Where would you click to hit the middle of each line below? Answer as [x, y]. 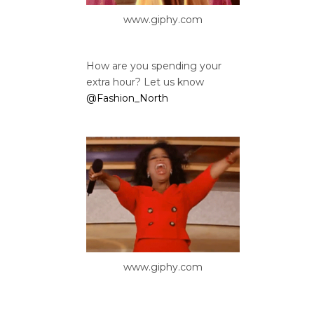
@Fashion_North [127, 98]
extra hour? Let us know [145, 82]
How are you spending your [154, 66]
